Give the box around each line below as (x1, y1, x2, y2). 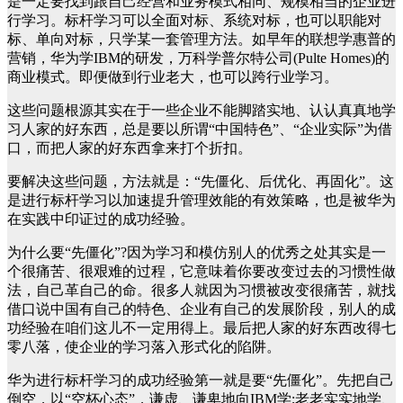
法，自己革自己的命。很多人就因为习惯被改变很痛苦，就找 (7, 282, 396, 298)
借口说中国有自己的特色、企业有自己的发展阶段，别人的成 (7, 301, 396, 317)
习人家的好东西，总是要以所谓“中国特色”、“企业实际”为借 (7, 121, 392, 137)
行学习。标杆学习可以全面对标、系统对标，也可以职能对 (7, 13, 381, 28)
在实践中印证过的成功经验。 (7, 211, 194, 227)
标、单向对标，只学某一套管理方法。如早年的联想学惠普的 (7, 31, 396, 47)
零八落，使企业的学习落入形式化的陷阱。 (7, 339, 281, 354)
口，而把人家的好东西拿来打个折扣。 (7, 140, 252, 156)
